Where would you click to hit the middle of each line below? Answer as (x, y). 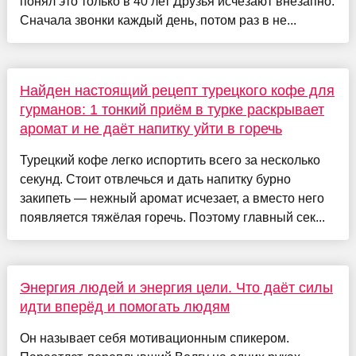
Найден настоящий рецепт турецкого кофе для (177, 90)
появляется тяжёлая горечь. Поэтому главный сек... (172, 217)
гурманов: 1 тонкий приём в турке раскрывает (172, 109)
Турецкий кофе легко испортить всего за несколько (170, 160)
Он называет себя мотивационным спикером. (154, 338)
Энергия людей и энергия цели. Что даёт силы (176, 287)
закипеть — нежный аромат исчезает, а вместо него (172, 198)
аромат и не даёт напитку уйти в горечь (151, 128)
